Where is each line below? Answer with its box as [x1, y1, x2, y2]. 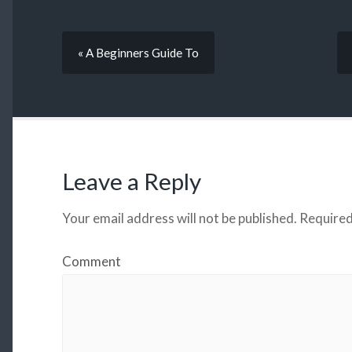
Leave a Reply [61, 167, 201, 196]
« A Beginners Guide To [77, 46, 199, 60]
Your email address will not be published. [61, 210, 297, 227]
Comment [61, 253, 121, 270]
